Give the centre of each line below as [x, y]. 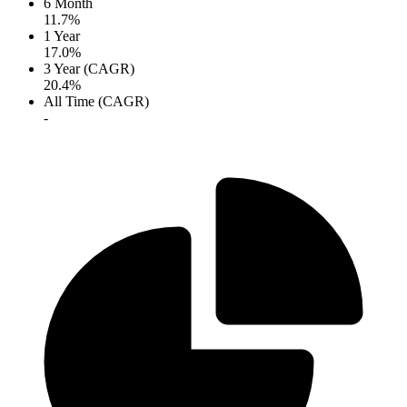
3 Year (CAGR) [89, 69]
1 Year [62, 36]
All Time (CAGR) [96, 102]
